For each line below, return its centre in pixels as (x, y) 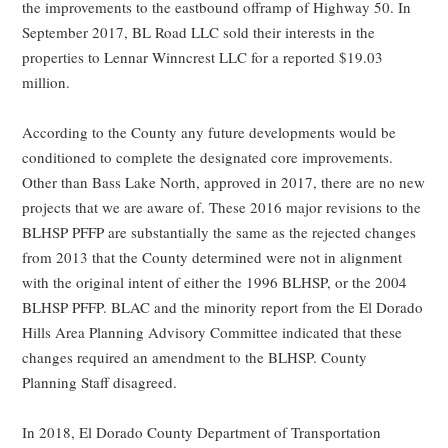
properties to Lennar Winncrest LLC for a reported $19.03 (203, 57)
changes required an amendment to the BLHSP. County (195, 357)
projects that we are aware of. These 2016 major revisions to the (222, 207)
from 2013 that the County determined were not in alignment (212, 257)
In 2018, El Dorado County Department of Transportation (202, 432)
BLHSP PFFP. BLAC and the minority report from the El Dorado (223, 307)
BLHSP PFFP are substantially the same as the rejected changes (219, 232)
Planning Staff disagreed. (100, 382)
